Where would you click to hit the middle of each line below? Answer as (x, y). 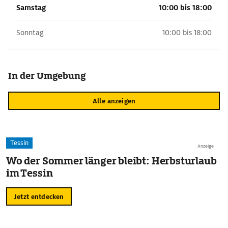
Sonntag (30, 33)
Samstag (31, 8)
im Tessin (30, 173)
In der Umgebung (47, 76)
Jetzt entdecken (39, 196)
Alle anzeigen (114, 101)
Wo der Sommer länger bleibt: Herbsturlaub (111, 161)
